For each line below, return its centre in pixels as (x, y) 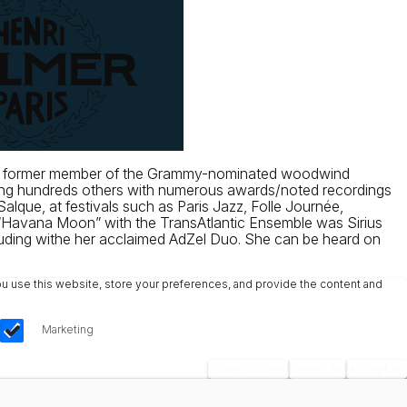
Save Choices (248, 370)
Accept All (377, 370)
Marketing (67, 329)
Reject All (318, 370)
